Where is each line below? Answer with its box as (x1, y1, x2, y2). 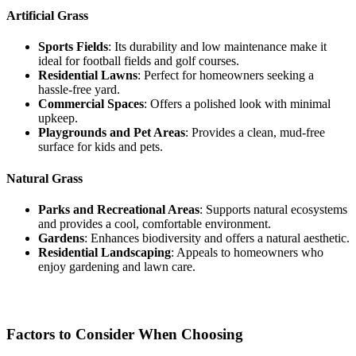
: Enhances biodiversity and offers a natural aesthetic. (84, 230, 350, 245)
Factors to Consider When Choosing (6, 325, 243, 342)
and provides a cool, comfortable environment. (38, 216, 271, 230)
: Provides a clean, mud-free (185, 126, 325, 140)
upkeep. (38, 111, 78, 126)
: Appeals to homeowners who (171, 245, 323, 259)
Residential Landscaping (38, 245, 171, 259)
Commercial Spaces (38, 97, 144, 111)
